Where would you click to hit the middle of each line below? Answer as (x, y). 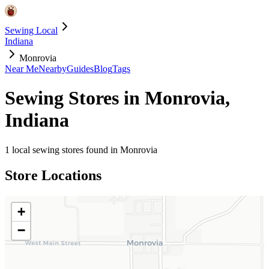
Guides (80, 69)
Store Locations (53, 175)
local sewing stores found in (65, 150)
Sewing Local (31, 30)
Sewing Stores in (75, 98)
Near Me (22, 69)
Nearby (53, 69)
